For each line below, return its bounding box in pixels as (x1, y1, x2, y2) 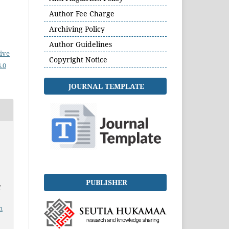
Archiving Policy (49, 24, 105, 34)
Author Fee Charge (49, 8, 114, 18)
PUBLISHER (85, 177, 127, 188)
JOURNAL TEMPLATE (68, 81, 144, 91)
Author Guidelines (49, 39, 112, 49)
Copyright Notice (49, 54, 107, 64)
